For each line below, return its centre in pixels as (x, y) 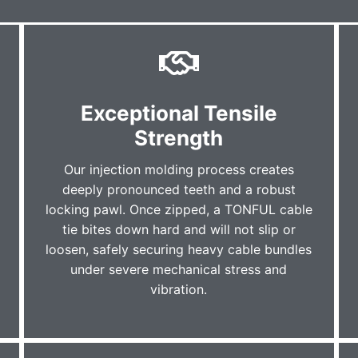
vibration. (179, 289)
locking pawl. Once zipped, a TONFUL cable (179, 209)
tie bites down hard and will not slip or (179, 229)
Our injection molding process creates (179, 169)
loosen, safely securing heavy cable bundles (179, 249)
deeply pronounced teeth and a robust (179, 189)
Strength (179, 137)
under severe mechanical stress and (179, 269)
